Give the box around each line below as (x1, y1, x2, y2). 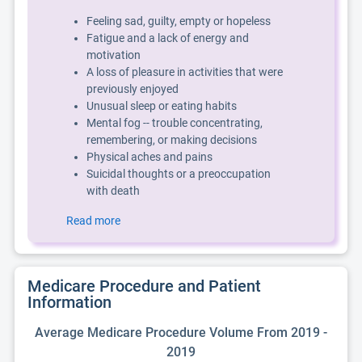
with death (86, 184, 140, 197)
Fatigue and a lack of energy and (86, 32, 249, 44)
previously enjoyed (86, 82, 179, 95)
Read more (66, 214, 120, 227)
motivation (86, 48, 141, 61)
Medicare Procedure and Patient (27, 276, 261, 296)
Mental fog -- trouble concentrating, (86, 116, 263, 129)
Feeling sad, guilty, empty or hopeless (86, 15, 271, 27)
